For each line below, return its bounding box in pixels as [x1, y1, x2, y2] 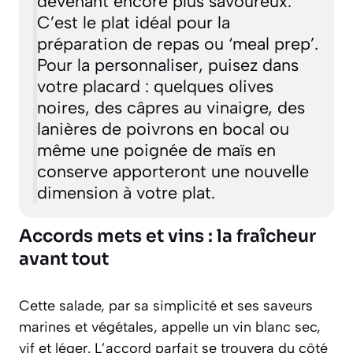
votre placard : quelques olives [36, 76, 273, 97]
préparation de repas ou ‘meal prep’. [36, 33, 318, 54]
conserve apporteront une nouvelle [36, 161, 309, 182]
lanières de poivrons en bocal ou [36, 118, 289, 139]
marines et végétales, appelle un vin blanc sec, [19, 318, 321, 336]
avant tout [19, 247, 109, 269]
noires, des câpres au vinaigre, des [36, 97, 305, 118]
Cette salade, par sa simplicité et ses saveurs [19, 296, 313, 314]
